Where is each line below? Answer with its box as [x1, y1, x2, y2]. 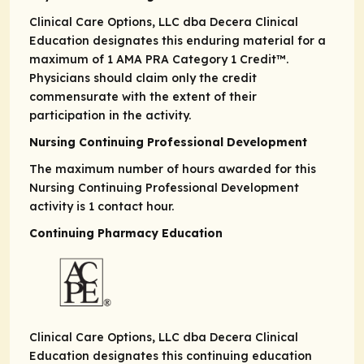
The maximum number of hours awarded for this [29, 162, 316, 177]
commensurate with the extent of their [29, 89, 257, 105]
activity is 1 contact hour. [29, 199, 174, 214]
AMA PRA [116, 52, 169, 67]
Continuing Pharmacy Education [29, 226, 223, 241]
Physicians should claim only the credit [29, 71, 257, 86]
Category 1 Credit [172, 52, 276, 67]
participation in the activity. [29, 108, 191, 123]
